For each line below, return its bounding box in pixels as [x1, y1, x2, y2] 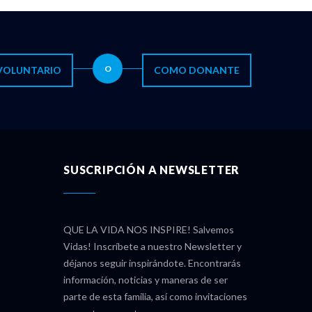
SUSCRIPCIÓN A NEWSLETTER [63, 163, 240, 177]
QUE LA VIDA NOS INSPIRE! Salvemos [63, 224, 234, 236]
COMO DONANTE [154, 63, 240, 76]
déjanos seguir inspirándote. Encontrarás [63, 257, 241, 270]
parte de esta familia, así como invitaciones [63, 290, 247, 303]
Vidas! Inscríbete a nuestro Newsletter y [63, 240, 242, 253]
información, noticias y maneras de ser [63, 274, 228, 286]
